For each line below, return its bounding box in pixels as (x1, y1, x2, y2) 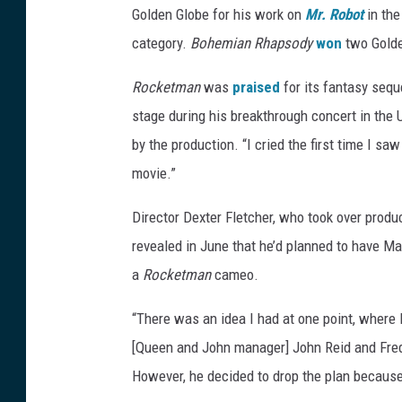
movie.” (132, 164, 176, 183)
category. (132, 34, 190, 53)
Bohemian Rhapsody (190, 34, 312, 53)
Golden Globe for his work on (132, 5, 305, 24)
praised (232, 78, 280, 97)
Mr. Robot (305, 5, 363, 24)
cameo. (214, 266, 258, 284)
